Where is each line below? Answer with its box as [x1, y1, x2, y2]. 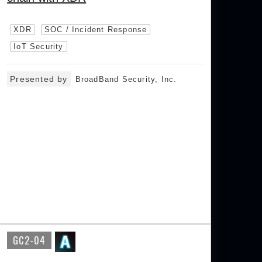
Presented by [10, 74, 68, 84]
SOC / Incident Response [44, 25, 147, 34]
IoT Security [13, 42, 64, 51]
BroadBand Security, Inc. [75, 75, 177, 84]
